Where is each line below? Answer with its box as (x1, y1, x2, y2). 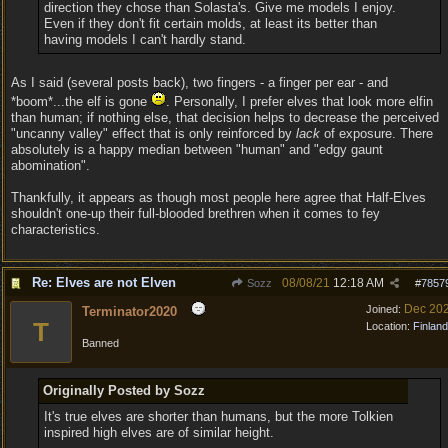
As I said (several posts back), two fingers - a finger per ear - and (11, 75, 388, 90)
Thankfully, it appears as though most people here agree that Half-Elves (11, 190, 426, 205)
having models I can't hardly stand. (43, 32, 246, 47)
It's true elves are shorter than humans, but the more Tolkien (43, 409, 393, 424)
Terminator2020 (82, 304, 177, 319)
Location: (366, 320, 413, 332)
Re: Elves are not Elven (32, 275, 176, 290)
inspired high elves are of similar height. (43, 425, 274, 440)
